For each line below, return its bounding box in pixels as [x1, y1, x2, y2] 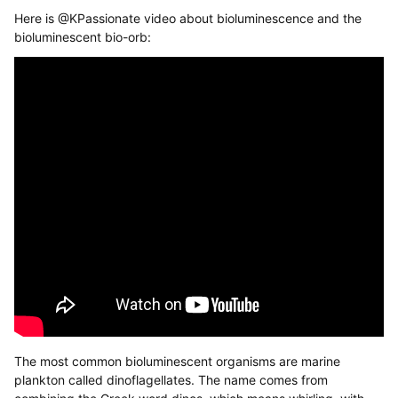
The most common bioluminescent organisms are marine [14, 353, 340, 369]
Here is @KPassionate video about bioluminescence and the [14, 10, 362, 26]
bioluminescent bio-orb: [14, 28, 151, 44]
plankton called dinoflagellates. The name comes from [14, 371, 328, 387]
